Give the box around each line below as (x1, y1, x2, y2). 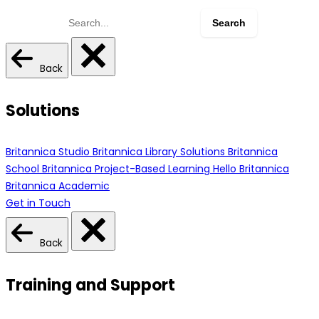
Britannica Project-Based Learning (42, 162, 210, 177)
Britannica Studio (6, 145, 90, 159)
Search (61, 7, 102, 24)
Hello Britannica (213, 162, 289, 177)
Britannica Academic (6, 179, 110, 194)
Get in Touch (6, 196, 70, 211)
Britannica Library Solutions (93, 145, 225, 159)
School (6, 162, 39, 177)
